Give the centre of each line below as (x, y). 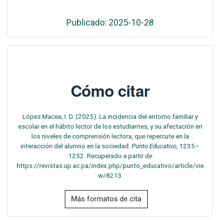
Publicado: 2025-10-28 (110, 23)
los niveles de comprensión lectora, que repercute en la (110, 136)
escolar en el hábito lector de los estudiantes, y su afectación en (110, 126)
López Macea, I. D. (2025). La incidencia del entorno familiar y (110, 117)
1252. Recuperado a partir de (110, 156)
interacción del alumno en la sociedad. (76, 146)
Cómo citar (110, 91)
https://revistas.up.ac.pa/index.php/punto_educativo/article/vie (110, 166)
